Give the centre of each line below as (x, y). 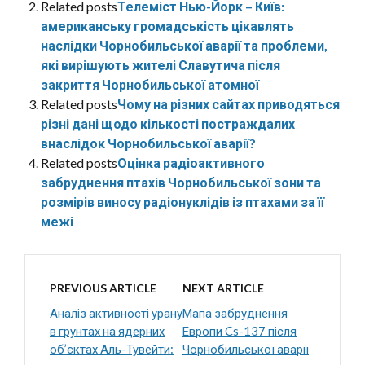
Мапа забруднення (235, 313)
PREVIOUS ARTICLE (103, 288)
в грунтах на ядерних (107, 331)
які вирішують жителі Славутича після (161, 65)
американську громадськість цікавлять (167, 26)
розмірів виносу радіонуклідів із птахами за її (182, 202)
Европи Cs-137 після (240, 331)
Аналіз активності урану (116, 313)
